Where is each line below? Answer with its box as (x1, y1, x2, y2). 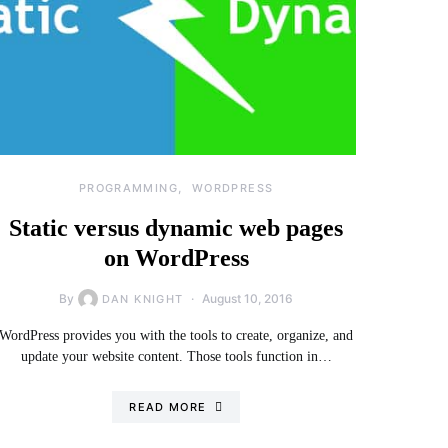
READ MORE (129, 400, 207, 414)
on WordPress (103, 245, 249, 271)
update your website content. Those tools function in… (20, 349, 332, 364)
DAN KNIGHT (101, 292, 184, 306)
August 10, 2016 (202, 291, 294, 306)
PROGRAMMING (78, 181, 178, 195)
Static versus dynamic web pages (9, 215, 343, 241)
